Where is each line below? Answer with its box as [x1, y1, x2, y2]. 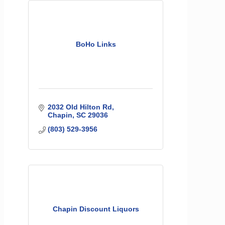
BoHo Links [75, 40, 116, 49]
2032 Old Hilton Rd [47, 103, 112, 111]
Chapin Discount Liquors [52, 205, 139, 213]
